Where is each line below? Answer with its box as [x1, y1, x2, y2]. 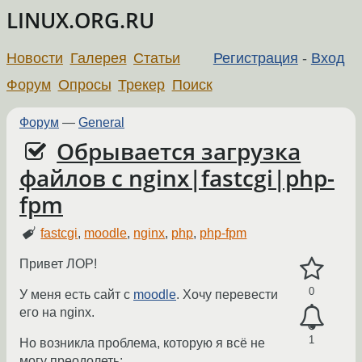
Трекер [118, 76, 166, 93]
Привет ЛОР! [19, 257, 97, 271]
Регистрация [213, 49, 298, 66]
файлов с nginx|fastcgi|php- [19, 162, 335, 193]
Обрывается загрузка [57, 136, 301, 166]
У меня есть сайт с [19, 288, 133, 302]
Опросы [57, 76, 112, 93]
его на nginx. [19, 305, 95, 320]
